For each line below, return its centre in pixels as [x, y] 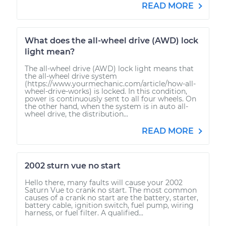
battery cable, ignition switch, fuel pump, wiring [109, 205]
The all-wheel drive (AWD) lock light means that [109, 68]
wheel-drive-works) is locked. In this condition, [106, 91]
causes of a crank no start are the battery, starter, [111, 197]
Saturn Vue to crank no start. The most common [111, 190]
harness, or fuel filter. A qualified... [84, 213]
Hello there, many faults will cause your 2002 [104, 182]
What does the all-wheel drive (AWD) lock [111, 40]
